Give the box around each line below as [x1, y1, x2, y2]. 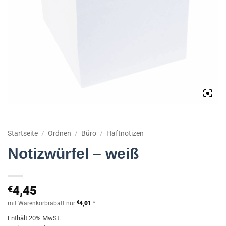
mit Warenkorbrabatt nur [8, 199, 77, 207]
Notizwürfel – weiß [8, 145, 139, 162]
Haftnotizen [106, 129, 144, 137]
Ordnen [48, 129, 72, 137]
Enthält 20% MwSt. [8, 214, 61, 222]
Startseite [8, 129, 38, 137]
